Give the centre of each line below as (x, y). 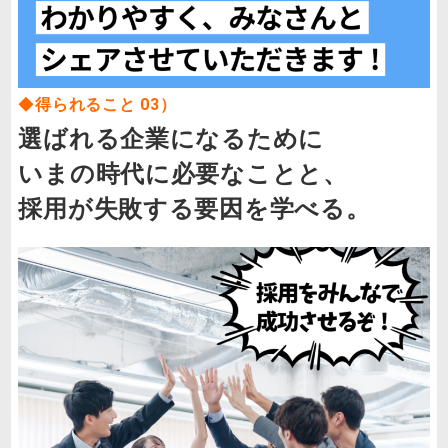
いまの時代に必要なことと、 (183, 174)
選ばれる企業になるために (171, 139)
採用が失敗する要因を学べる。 (194, 209)
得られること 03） (106, 105)
